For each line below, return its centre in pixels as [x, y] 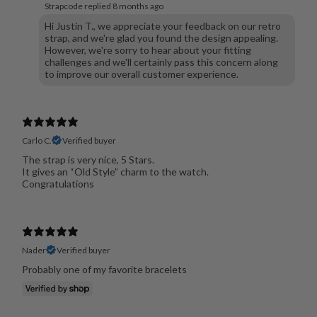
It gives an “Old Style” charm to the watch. [115, 171]
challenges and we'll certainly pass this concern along [161, 62]
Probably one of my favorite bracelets [104, 269]
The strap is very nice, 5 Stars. [88, 159]
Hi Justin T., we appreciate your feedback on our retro [162, 25]
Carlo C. [36, 140]
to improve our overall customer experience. [141, 74]
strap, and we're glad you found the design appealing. [161, 38]
